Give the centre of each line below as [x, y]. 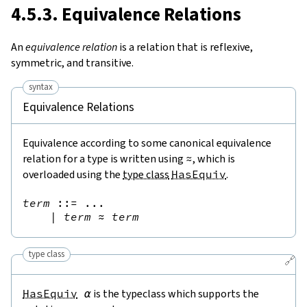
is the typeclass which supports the [175, 293]
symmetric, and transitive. [72, 62]
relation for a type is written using [104, 158]
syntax [41, 87]
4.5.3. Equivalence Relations [126, 14]
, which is [214, 158]
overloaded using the [73, 174]
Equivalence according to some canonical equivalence [147, 143]
